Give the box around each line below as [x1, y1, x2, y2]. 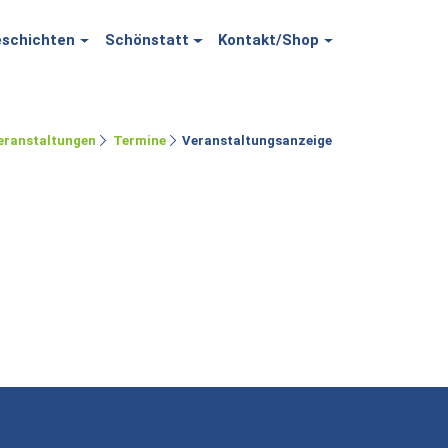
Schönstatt [104, 31, 189, 49]
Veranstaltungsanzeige [182, 132, 332, 148]
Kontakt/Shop [218, 31, 320, 49]
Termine [112, 132, 166, 148]
